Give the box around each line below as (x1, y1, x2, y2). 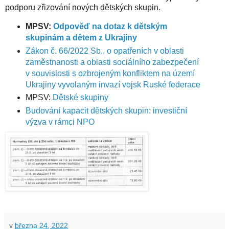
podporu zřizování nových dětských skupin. (5, 3, 161, 12)
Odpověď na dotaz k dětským (53, 21, 167, 31)
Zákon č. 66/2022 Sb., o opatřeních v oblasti (25, 46, 184, 55)
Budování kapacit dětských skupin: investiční (25, 106, 187, 116)
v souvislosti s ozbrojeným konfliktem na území (25, 68, 195, 78)
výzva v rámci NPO (25, 118, 95, 127)
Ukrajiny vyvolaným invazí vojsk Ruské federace (25, 80, 200, 89)
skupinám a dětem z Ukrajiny (25, 33, 137, 42)
